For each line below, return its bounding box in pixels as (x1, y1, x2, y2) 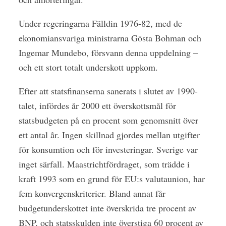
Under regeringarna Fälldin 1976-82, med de (18, 17, 182, 29)
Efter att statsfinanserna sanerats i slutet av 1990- (18, 84, 198, 97)
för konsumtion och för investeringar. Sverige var (18, 143, 198, 155)
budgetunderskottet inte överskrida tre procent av (18, 201, 196, 214)
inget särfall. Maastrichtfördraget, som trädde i (18, 157, 190, 170)
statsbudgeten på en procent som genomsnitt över (18, 114, 198, 126)
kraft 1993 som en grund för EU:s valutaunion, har (18, 172, 205, 185)
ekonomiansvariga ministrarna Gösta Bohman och (18, 31, 201, 44)
